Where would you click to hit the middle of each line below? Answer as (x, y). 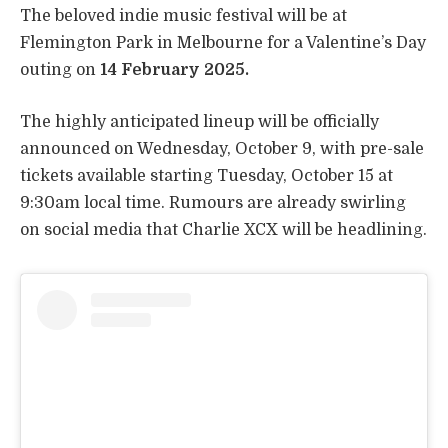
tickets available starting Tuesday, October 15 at (206, 175)
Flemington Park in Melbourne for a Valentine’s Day (223, 43)
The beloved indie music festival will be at (183, 16)
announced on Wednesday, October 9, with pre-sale (222, 148)
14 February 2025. (174, 70)
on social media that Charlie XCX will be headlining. (223, 229)
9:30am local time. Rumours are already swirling (213, 202)
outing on (60, 70)
